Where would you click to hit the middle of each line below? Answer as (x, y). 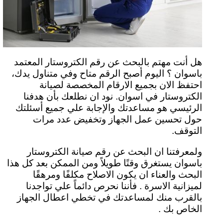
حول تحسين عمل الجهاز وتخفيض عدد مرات (117, 119)
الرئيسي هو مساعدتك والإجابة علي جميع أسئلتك (109, 108)
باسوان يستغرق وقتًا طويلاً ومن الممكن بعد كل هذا (105, 163)
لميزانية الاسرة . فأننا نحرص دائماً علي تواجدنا (114, 186)
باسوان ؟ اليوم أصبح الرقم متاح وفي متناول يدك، (107, 74)
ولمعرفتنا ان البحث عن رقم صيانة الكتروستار (114, 152)
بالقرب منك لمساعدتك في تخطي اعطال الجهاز (110, 198)
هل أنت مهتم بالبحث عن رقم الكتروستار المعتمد (108, 62)
